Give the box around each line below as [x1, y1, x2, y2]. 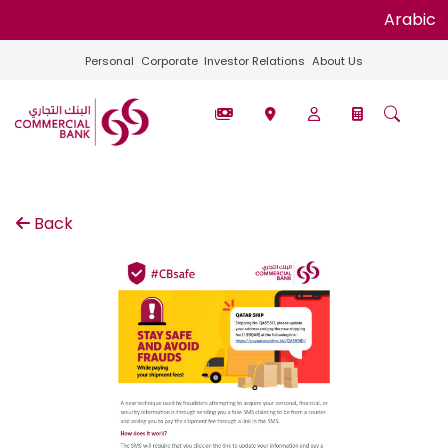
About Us [311, 53, 363, 69]
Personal [85, 53, 135, 69]
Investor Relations [204, 53, 306, 69]
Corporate [140, 53, 198, 69]
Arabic [384, 8, 436, 31]
